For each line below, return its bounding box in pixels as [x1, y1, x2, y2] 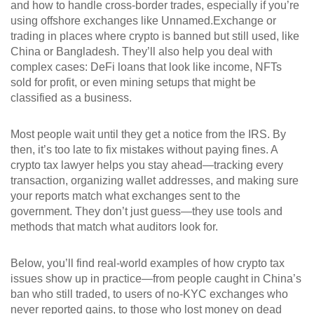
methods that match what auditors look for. [11, 221, 218, 233]
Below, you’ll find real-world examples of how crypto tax [11, 257, 285, 269]
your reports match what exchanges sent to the [11, 190, 240, 202]
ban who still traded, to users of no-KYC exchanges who [11, 288, 288, 300]
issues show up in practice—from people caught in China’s [11, 273, 301, 285]
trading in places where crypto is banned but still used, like [11, 30, 299, 42]
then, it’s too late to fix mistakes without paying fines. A [11, 144, 278, 156]
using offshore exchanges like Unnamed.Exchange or [11, 15, 276, 27]
